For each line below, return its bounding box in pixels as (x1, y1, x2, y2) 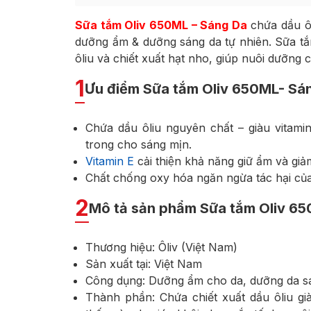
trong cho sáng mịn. (85, 137, 192, 152)
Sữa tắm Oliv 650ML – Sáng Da (75, 18, 247, 33)
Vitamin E (85, 154, 134, 169)
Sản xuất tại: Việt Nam (85, 257, 202, 271)
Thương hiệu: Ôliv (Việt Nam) (85, 240, 237, 255)
